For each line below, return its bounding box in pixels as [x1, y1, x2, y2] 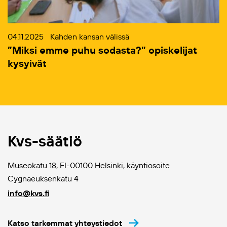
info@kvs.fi [8, 187, 49, 198]
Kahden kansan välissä [50, 31, 129, 42]
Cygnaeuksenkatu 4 [8, 173, 79, 183]
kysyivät [8, 56, 47, 69]
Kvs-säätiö [8, 131, 82, 150]
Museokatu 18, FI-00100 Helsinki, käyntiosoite [8, 160, 170, 170]
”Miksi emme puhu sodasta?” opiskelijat [8, 43, 197, 56]
